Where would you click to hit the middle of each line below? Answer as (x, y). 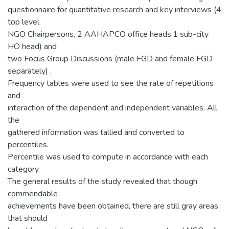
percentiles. (28, 144)
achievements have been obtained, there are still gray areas (113, 206)
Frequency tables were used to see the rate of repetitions (111, 83)
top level (24, 22)
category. (24, 169)
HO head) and (32, 46)
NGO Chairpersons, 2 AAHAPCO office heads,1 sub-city (108, 34)
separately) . (30, 71)
